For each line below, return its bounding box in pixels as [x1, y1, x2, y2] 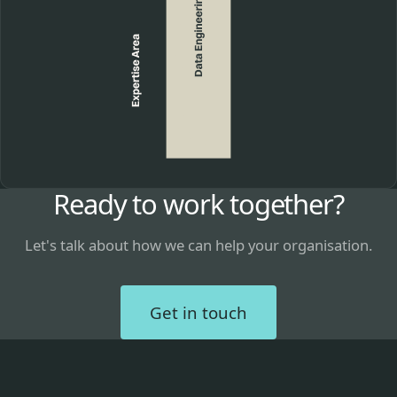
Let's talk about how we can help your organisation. [25, 234, 372, 255]
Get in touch [150, 300, 247, 323]
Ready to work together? [52, 185, 345, 223]
